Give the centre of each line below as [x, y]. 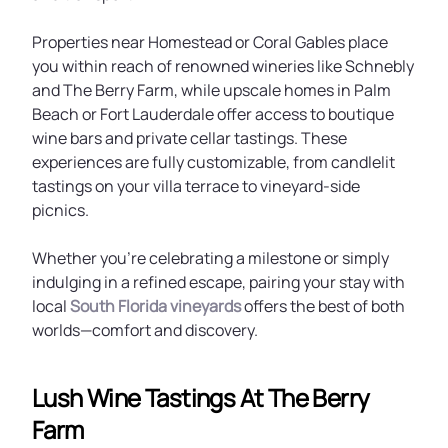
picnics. [60, 210]
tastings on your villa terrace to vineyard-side [196, 186]
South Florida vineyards [155, 306]
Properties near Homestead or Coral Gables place [210, 42]
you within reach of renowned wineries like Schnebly [223, 66]
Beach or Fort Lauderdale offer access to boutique [213, 114]
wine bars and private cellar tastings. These [189, 138]
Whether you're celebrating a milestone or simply [210, 258]
